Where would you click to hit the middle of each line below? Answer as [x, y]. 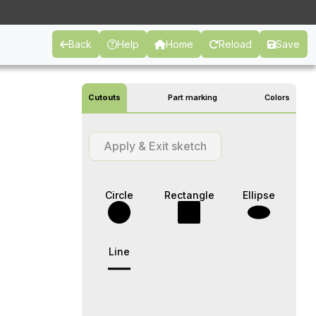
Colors [277, 97]
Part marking [193, 97]
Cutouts [104, 97]
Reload [235, 44]
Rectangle [189, 195]
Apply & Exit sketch [155, 146]
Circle [119, 195]
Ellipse [259, 195]
